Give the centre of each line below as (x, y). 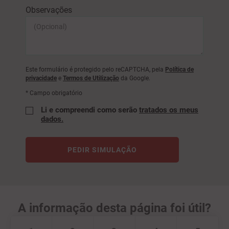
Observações (49, 10)
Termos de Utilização (91, 78)
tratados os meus (169, 110)
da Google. (135, 78)
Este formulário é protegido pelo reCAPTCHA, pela (95, 70)
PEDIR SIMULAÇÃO (102, 150)
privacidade (41, 78)
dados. (52, 119)
